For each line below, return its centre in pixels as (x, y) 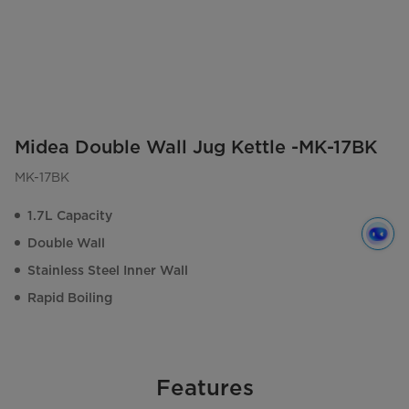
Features (204, 388)
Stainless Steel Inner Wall (108, 271)
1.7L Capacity (70, 216)
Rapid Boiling (70, 298)
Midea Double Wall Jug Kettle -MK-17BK (196, 147)
